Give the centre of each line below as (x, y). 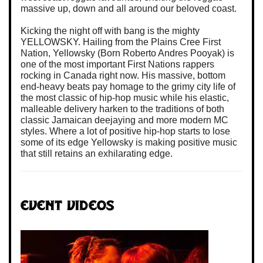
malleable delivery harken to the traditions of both (122, 109)
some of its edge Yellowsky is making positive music (129, 142)
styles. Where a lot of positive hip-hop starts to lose (125, 131)
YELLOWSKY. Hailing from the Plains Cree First (121, 42)
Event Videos (68, 207)
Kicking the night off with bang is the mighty (110, 31)
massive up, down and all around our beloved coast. (129, 8)
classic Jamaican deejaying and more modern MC (124, 120)
